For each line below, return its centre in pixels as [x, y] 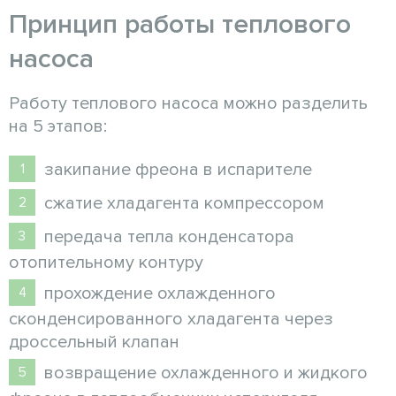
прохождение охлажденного [160, 293]
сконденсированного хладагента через [171, 319]
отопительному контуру [106, 262]
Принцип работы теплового [180, 24]
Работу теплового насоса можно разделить [188, 103]
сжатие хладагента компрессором [184, 203]
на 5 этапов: [58, 126]
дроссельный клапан [94, 342]
